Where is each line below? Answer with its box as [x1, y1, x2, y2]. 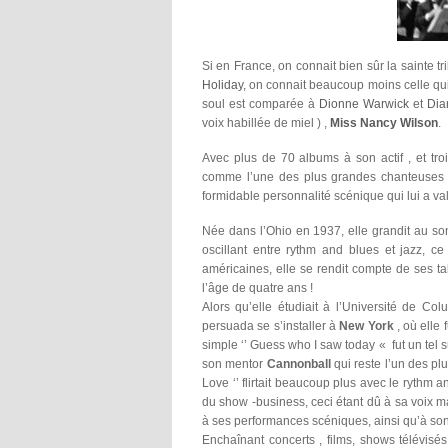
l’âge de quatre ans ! [202, 281, 313, 295]
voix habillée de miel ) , [202, 116, 327, 130]
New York [335, 319, 394, 333]
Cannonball [266, 357, 331, 371]
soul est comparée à [202, 97, 319, 111]
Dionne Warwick [318, 97, 409, 111]
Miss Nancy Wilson [327, 116, 438, 130]
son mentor [202, 357, 267, 371]
